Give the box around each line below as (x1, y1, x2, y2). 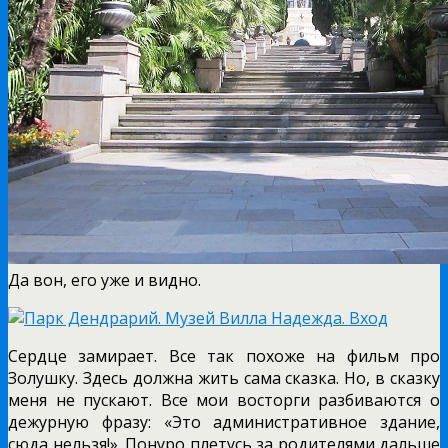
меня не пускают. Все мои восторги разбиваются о (8, 388, 440, 411)
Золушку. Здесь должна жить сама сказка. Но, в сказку (8, 366, 440, 389)
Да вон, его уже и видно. (8, 268, 201, 291)
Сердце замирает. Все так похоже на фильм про (8, 344, 440, 367)
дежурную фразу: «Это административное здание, (8, 410, 440, 433)
